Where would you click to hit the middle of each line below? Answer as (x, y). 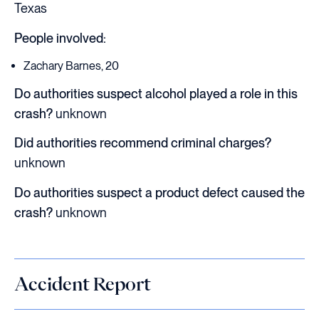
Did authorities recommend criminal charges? (143, 143)
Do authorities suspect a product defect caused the (159, 192)
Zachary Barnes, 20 (72, 66)
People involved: (60, 38)
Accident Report (83, 283)
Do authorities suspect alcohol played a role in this (156, 94)
